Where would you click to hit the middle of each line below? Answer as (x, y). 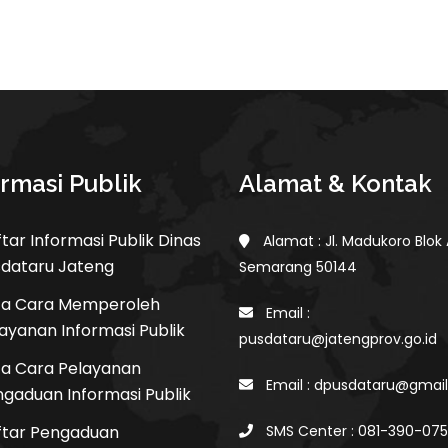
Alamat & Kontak (335, 183)
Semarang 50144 (298, 267)
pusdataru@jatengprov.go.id (338, 339)
